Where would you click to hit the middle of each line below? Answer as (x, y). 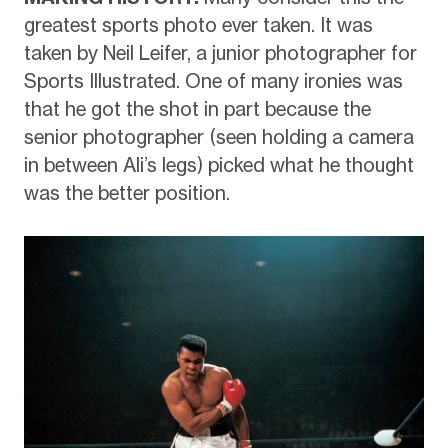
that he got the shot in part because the (197, 108)
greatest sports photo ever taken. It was (198, 24)
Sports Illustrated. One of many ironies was (213, 80)
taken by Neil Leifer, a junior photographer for (220, 52)
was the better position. (126, 192)
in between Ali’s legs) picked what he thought (218, 164)
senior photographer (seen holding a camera (218, 136)
